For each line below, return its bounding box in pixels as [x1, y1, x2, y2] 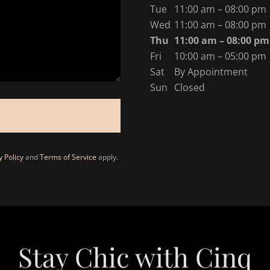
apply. [96, 152, 118, 162]
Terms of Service [40, 152, 96, 162]
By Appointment [174, 65, 248, 78]
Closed [174, 81, 205, 94]
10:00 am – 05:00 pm [174, 49, 266, 63]
